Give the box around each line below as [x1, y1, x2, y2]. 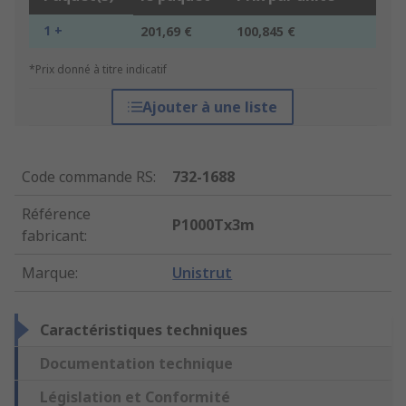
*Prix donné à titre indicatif [29, 62, 167, 78]
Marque [22, 263, 75, 284]
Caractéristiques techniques [40, 320, 247, 341]
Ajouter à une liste [142, 97, 278, 118]
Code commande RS [22, 167, 153, 188]
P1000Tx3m [172, 215, 256, 236]
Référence [22, 204, 91, 225]
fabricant [22, 226, 84, 246]
